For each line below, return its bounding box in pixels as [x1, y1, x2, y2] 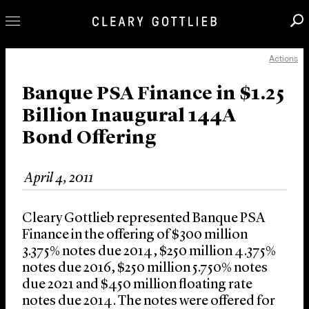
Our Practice [10, 83, 126, 103]
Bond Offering [22, 129, 157, 149]
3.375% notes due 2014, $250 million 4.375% [22, 245, 276, 259]
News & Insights [10, 158, 161, 178]
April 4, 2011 [24, 172, 93, 186]
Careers [10, 133, 81, 153]
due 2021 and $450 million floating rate [22, 278, 252, 292]
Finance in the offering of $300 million [22, 228, 248, 243]
